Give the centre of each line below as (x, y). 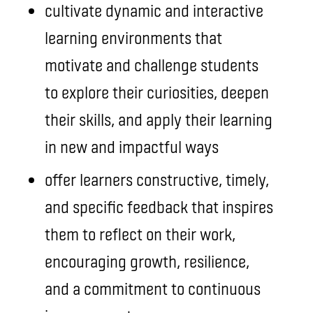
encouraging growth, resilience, (147, 261)
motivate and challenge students (152, 65)
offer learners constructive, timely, (157, 179)
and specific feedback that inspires (159, 206)
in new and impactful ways (132, 146)
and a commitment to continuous (153, 288)
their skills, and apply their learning (159, 119)
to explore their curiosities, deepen (157, 92)
